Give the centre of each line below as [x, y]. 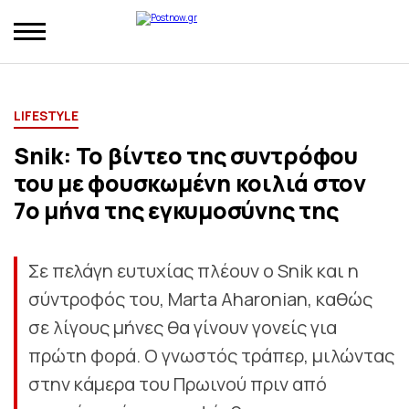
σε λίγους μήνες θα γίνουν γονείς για [183, 327]
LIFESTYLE [46, 115]
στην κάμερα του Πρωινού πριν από [178, 384]
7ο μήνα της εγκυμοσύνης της [176, 210]
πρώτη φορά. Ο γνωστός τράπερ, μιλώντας [211, 356]
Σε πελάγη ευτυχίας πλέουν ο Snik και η [194, 271]
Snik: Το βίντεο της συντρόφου [186, 156]
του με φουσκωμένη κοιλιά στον [190, 183]
